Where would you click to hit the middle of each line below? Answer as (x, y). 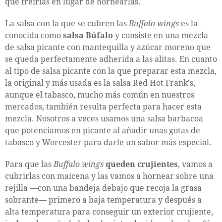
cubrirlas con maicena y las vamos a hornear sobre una (109, 176)
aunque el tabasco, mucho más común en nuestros (100, 95)
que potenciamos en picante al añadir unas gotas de (103, 130)
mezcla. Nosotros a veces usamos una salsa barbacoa (104, 118)
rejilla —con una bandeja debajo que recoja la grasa (103, 188)
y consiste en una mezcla (161, 35)
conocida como (34, 35)
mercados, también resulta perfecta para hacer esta (103, 107)
